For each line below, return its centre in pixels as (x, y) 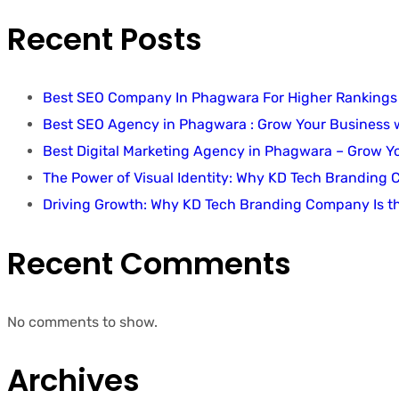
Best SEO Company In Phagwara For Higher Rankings (220, 98)
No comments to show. (82, 322)
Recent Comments (149, 263)
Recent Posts (105, 40)
